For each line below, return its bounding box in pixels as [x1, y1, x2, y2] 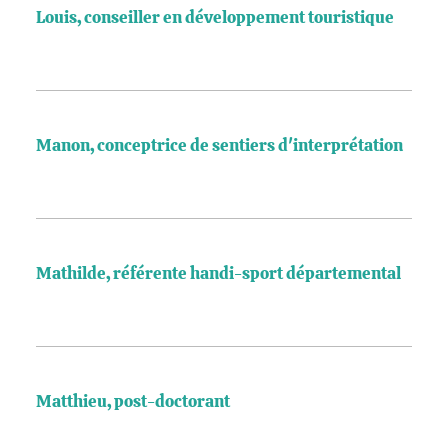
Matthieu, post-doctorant [36, 393, 230, 411]
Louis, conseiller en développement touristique [36, 9, 394, 27]
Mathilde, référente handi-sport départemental [36, 265, 401, 283]
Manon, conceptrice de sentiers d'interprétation [36, 137, 403, 155]
